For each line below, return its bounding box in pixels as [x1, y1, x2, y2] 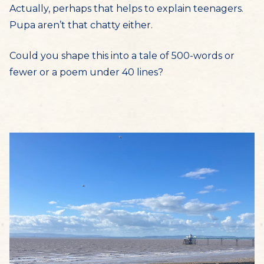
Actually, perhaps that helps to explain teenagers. [9, 3, 243, 14]
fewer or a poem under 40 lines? [9, 67, 163, 78]
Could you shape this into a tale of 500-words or [9, 50, 235, 61]
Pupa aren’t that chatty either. [9, 19, 153, 31]
